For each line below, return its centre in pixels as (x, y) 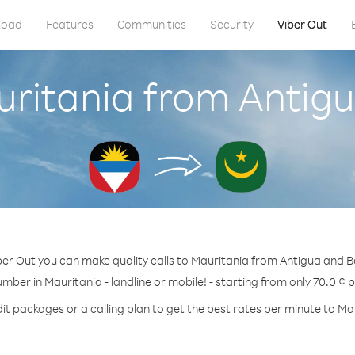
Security (231, 24)
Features (69, 24)
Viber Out (302, 24)
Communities (151, 24)
